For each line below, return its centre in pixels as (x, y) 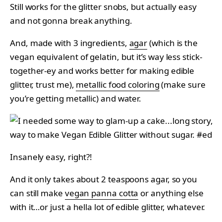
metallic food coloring (118, 85)
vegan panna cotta (102, 193)
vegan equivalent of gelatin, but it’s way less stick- (106, 57)
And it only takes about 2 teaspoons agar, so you (104, 179)
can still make (37, 193)
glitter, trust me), (43, 85)
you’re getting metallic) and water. (76, 99)
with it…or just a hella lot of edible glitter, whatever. (108, 207)
